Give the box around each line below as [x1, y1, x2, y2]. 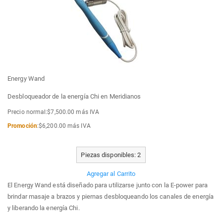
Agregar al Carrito [86, 170, 136, 178]
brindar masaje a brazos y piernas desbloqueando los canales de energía [7, 193, 214, 201]
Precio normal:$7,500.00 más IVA [7, 109, 100, 116]
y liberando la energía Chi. [7, 204, 80, 212]
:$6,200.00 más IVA [37, 122, 91, 130]
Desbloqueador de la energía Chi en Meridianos [7, 93, 141, 101]
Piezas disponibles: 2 [81, 151, 141, 159]
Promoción [7, 122, 37, 130]
